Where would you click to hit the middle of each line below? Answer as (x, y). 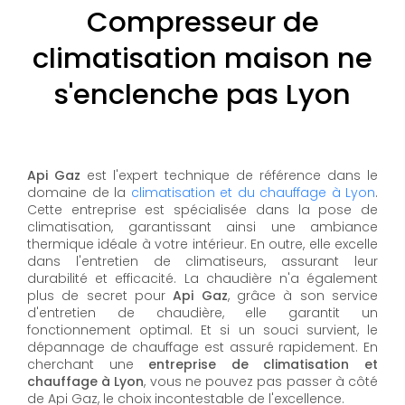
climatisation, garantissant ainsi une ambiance (202, 227)
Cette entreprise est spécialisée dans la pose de (202, 210)
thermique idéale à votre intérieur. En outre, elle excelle (202, 245)
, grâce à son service (303, 296)
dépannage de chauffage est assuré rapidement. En (202, 348)
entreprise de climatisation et (264, 365)
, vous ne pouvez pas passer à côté (261, 382)
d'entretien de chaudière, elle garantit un (202, 313)
